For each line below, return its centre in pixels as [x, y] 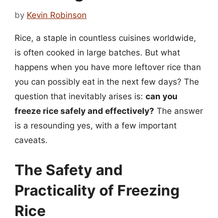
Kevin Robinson [57, 15]
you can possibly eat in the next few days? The [107, 82]
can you [162, 96]
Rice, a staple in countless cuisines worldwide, [105, 38]
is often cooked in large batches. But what [97, 52]
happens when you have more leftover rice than [108, 67]
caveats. [31, 140]
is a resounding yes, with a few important [96, 125]
